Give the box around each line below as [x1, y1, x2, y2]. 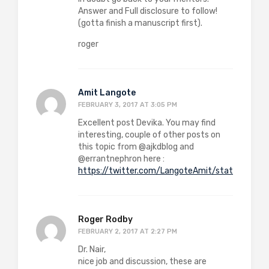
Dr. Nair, [78, 244, 106, 255]
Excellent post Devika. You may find [78, 117, 216, 128]
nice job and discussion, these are [78, 256, 207, 267]
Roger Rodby [78, 214, 133, 225]
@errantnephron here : [78, 153, 165, 164]
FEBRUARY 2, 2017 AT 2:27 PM [78, 227, 177, 235]
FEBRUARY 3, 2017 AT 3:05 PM [78, 100, 177, 109]
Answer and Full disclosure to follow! [78, 5, 217, 16]
